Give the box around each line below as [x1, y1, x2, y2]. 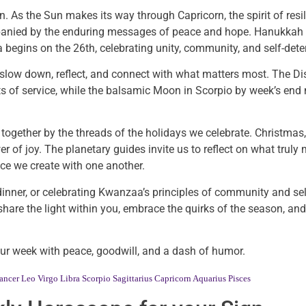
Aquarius [193, 273, 226, 283]
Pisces [228, 273, 251, 283]
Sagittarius [113, 273, 152, 283]
